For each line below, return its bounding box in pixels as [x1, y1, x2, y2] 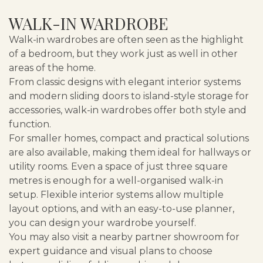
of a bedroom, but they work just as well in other [9, 48, 238, 60]
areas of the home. [9, 62, 96, 74]
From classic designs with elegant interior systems [9, 76, 241, 88]
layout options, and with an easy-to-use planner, [9, 203, 234, 215]
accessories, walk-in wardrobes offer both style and [9, 104, 247, 116]
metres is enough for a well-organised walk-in [9, 175, 223, 187]
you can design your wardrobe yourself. [9, 217, 196, 229]
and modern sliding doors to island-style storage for [9, 90, 249, 102]
